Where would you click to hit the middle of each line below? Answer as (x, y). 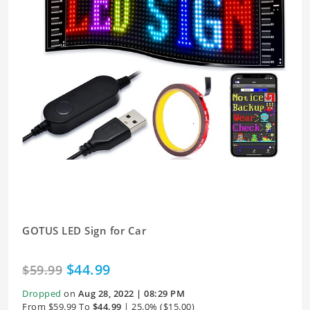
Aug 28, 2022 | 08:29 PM (131, 293)
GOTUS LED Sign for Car (84, 230)
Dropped (42, 293)
